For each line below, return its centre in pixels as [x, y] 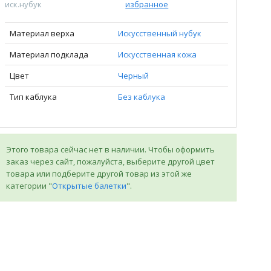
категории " [29, 186]
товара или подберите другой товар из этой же [99, 174]
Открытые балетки [89, 186]
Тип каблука [33, 97]
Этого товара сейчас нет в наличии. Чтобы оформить [110, 149]
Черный [133, 76]
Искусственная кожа [157, 54]
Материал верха [42, 33]
